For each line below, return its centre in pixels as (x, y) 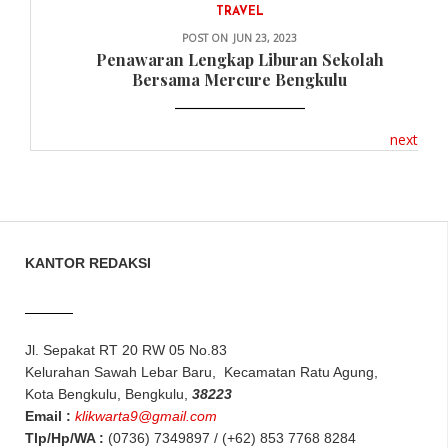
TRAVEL (239, 11)
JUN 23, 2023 (265, 37)
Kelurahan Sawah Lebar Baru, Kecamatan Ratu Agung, (201, 371)
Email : (50, 415)
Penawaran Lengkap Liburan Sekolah (239, 59)
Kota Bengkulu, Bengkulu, (108, 393)
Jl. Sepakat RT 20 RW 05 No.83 (126, 349)
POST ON (205, 37)
